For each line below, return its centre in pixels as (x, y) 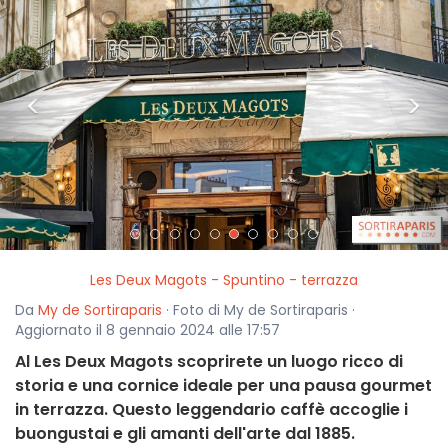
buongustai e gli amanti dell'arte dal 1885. (185, 434)
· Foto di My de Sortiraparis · (258, 310)
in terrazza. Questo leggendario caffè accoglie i (211, 410)
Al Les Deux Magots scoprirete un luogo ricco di (209, 362)
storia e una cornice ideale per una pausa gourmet (223, 386)
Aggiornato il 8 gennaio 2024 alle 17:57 (147, 330)
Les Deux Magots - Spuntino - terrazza (224, 280)
